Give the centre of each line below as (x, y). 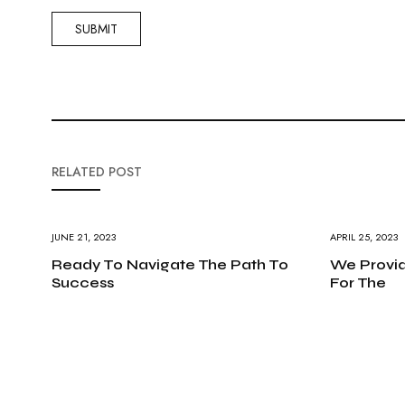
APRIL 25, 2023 (363, 237)
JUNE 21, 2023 (84, 237)
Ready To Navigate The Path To (170, 264)
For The (358, 283)
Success (83, 283)
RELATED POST (97, 172)
